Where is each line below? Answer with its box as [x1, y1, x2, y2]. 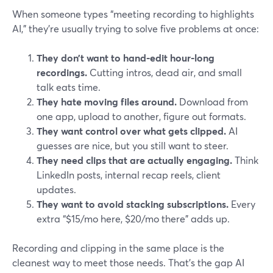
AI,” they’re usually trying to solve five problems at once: [12, 22, 259, 35]
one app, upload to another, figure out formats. [37, 110, 246, 122]
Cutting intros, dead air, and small [87, 66, 242, 79]
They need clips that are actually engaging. [37, 154, 232, 166]
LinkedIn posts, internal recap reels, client [37, 168, 221, 181]
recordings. [37, 66, 87, 79]
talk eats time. [37, 80, 101, 93]
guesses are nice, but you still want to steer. [37, 139, 229, 152]
